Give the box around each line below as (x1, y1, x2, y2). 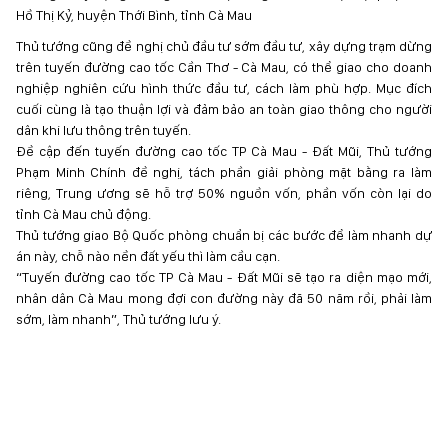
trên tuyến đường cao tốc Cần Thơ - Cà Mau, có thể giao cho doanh (16, 59, 432, 75)
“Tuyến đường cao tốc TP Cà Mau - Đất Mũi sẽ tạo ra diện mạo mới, (16, 269, 432, 285)
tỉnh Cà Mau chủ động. (16, 206, 151, 222)
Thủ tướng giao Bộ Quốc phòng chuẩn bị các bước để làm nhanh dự (16, 227, 432, 243)
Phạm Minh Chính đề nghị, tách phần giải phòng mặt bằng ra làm (16, 164, 432, 180)
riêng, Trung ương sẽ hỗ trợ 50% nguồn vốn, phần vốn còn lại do (16, 185, 432, 201)
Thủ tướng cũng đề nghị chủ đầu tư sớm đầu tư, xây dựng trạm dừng (16, 38, 432, 54)
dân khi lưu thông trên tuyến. (16, 122, 191, 138)
